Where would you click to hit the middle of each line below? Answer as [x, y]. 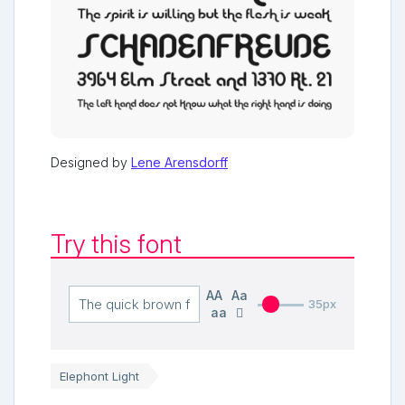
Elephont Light [99, 376]
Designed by [91, 162]
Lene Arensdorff [179, 162]
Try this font [116, 244]
